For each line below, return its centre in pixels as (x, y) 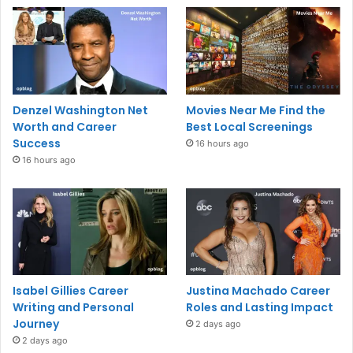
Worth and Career (65, 126)
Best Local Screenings (250, 126)
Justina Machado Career (258, 290)
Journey (36, 323)
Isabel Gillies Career (71, 290)
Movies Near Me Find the (256, 110)
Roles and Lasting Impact (260, 307)
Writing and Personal (73, 307)
